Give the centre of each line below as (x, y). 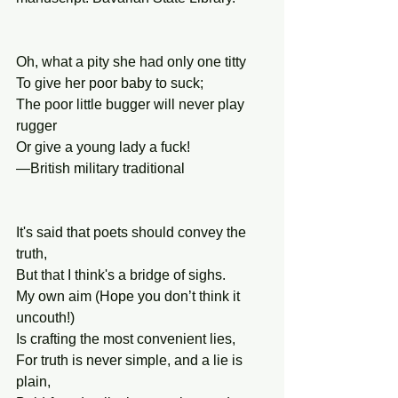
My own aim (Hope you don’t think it (130, 296)
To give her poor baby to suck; (110, 83)
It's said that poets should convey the (133, 232)
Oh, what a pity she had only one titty (131, 62)
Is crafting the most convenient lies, (126, 339)
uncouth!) (45, 318)
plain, (33, 382)
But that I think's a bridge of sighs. (121, 275)
